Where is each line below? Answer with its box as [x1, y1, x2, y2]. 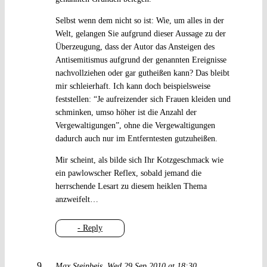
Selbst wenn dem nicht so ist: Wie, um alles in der [55, 16, 224, 26]
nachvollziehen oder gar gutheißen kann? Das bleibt [55, 69, 229, 78]
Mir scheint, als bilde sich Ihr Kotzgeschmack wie [55, 156, 223, 165]
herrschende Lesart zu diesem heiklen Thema [55, 182, 207, 191]
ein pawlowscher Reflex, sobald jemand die [55, 169, 201, 178]
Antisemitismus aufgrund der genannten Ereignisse [55, 55, 226, 65]
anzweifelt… [55, 195, 98, 204]
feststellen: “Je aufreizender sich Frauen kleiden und [55, 95, 231, 104]
